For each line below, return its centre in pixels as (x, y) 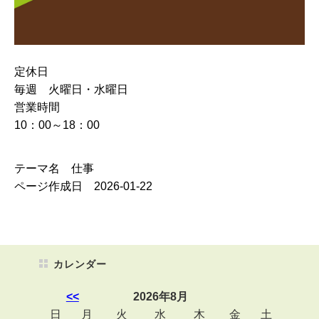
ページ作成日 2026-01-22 (83, 186)
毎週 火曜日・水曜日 (71, 89)
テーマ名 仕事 (54, 168)
